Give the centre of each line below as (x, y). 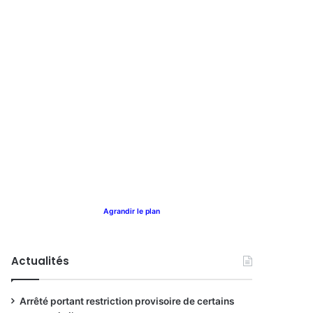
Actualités (40, 261)
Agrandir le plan (132, 211)
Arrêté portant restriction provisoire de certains (127, 301)
